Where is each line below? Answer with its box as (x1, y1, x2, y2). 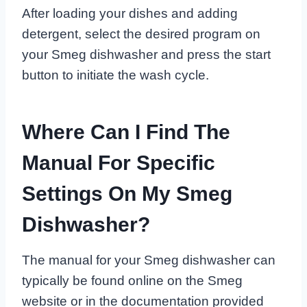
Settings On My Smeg (22, 182, 232, 206)
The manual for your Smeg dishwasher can (22, 253, 275, 268)
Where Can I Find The (22, 121, 230, 144)
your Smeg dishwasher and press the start (22, 47, 271, 62)
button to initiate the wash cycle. (22, 68, 209, 83)
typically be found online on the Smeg (22, 273, 243, 288)
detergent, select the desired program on (22, 27, 260, 42)
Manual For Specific (22, 151, 215, 175)
